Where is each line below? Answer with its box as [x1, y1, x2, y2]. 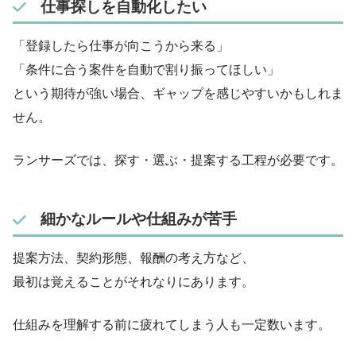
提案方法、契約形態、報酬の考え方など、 [13, 251, 254, 265]
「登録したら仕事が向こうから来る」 [13, 39, 229, 53]
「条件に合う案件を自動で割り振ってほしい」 [13, 63, 280, 77]
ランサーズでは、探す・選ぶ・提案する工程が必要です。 [13, 153, 343, 168]
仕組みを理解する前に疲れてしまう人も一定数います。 [13, 318, 331, 332]
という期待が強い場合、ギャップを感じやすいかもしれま [13, 87, 343, 101]
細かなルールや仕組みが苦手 [40, 210, 237, 227]
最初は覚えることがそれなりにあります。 [13, 275, 254, 289]
